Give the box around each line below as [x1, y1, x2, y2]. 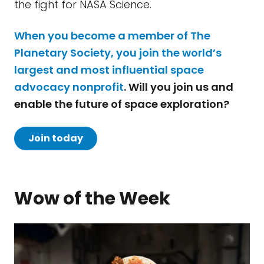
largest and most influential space [14, 62, 204, 77]
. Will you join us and [124, 79, 233, 94]
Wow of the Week [14, 186, 170, 211]
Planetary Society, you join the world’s [14, 45, 222, 60]
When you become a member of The [14, 28, 210, 43]
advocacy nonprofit [14, 79, 124, 94]
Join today [28, 131, 83, 145]
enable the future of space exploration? [14, 96, 229, 111]
